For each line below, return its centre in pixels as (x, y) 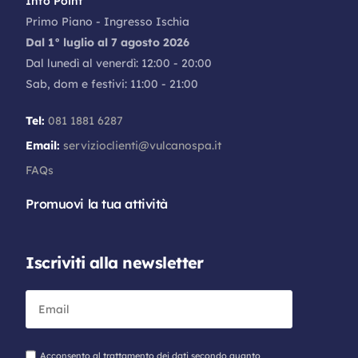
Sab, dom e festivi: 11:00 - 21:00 (112, 84)
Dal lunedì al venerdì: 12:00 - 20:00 (119, 63)
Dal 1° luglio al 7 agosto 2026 (108, 42)
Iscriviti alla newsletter (115, 262)
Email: (43, 145)
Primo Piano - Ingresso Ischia (108, 21)
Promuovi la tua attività (97, 203)
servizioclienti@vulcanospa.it (141, 145)
